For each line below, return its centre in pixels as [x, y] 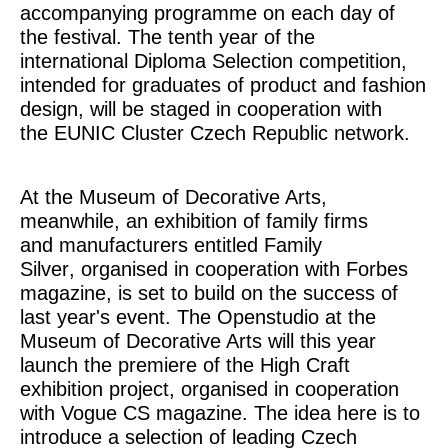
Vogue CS [105, 413]
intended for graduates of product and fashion [223, 85]
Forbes [377, 269]
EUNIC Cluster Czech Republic [191, 133]
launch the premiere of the [140, 365]
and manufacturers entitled [142, 245]
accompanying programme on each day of [207, 13]
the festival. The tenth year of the [167, 37]
